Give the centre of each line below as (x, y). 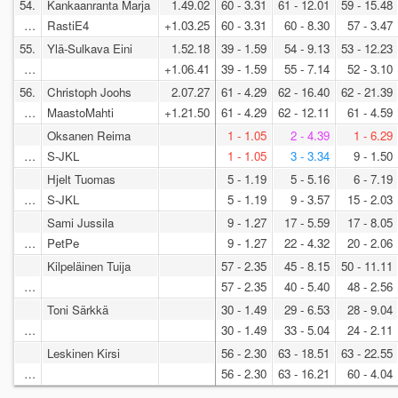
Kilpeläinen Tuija (89, 267)
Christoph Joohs (89, 92)
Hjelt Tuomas (81, 179)
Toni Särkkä (78, 310)
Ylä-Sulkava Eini (90, 49)
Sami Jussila (80, 223)
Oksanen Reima (89, 136)
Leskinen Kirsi (84, 354)
